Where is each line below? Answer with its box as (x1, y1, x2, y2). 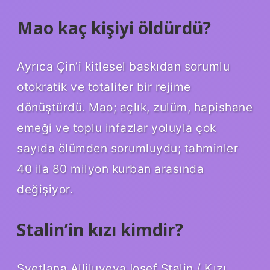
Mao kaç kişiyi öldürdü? (17, 16, 211, 40)
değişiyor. (17, 182, 73, 197)
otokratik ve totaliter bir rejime (17, 80, 191, 95)
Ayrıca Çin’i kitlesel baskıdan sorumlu (17, 59, 230, 74)
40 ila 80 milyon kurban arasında (17, 162, 204, 177)
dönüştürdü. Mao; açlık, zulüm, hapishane (17, 100, 253, 115)
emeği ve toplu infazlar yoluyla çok (17, 121, 216, 136)
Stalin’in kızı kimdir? (17, 218, 183, 242)
